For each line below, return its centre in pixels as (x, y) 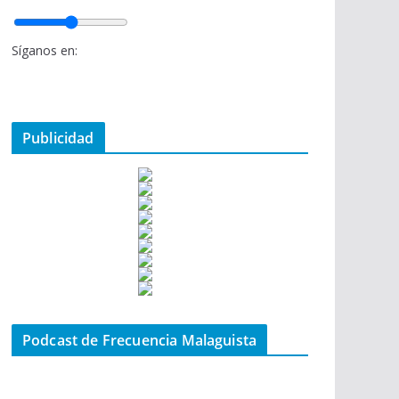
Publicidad (58, 138)
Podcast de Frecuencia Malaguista (140, 340)
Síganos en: (45, 50)
